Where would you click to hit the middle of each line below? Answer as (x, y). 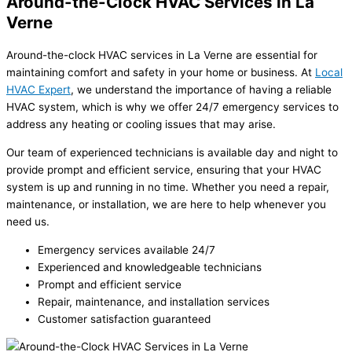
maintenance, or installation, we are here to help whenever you (166, 205)
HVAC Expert (38, 90)
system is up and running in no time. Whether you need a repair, (168, 187)
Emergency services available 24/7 (126, 249)
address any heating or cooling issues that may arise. (141, 125)
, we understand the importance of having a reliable (201, 90)
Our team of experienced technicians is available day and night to (172, 153)
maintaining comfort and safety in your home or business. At (161, 73)
